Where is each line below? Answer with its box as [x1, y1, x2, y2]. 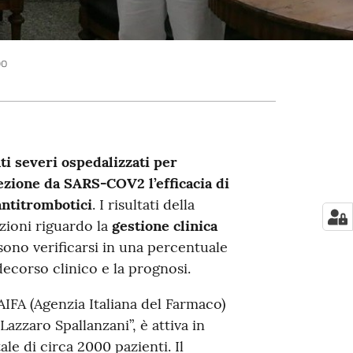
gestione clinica [111, 217, 217, 235]
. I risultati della [91, 195, 195, 214]
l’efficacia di [148, 174, 229, 192]
